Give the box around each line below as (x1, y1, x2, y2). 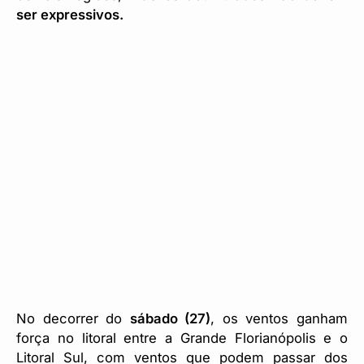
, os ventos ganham (210, 310, 349, 327)
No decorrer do (16, 310, 130, 327)
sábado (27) (129, 310, 211, 327)
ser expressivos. (16, 6, 127, 23)
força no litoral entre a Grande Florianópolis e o (16, 329, 348, 346)
